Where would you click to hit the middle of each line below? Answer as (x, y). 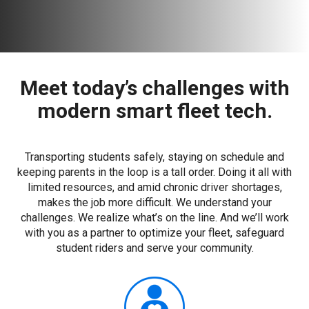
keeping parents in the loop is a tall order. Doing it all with (154, 172)
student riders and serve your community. (154, 248)
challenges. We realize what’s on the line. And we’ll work (154, 218)
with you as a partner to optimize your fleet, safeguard (154, 233)
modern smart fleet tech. (154, 111)
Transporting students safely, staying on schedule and (154, 157)
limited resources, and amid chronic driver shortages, (154, 187)
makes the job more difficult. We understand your (154, 202)
